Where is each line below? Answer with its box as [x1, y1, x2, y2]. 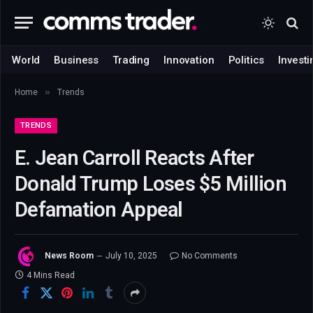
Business [54, 53, 99, 66]
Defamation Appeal [15, 198, 183, 221]
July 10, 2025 [105, 251, 157, 261]
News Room [45, 251, 94, 261]
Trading [112, 53, 150, 66]
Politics [228, 53, 265, 66]
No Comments [182, 251, 238, 261]
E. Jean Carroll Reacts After [15, 146, 254, 170]
